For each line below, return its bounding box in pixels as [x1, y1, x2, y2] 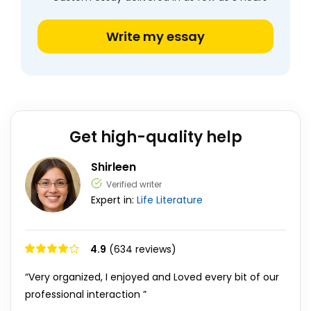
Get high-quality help [69, 126, 242, 148]
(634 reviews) [109, 242, 176, 256]
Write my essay [106, 28, 205, 45]
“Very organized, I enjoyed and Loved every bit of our [25, 270, 279, 284]
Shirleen [91, 159, 136, 175]
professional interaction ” [25, 287, 146, 301]
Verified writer [106, 178, 162, 190]
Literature [156, 193, 203, 207]
